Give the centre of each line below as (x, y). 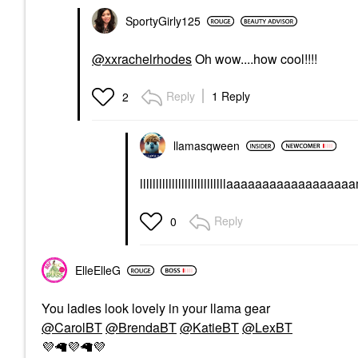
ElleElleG (98, 270)
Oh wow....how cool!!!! (255, 59)
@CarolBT (72, 327)
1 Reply (231, 96)
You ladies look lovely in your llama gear (157, 308)
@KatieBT (209, 327)
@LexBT (267, 327)
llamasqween (207, 145)
